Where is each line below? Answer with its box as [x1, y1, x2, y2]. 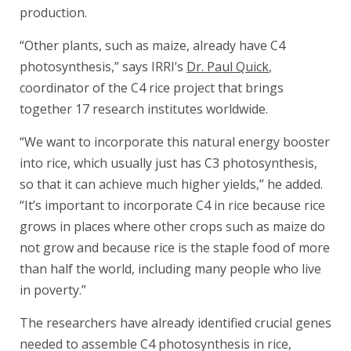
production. [20, 4, 87, 22]
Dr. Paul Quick [186, 58, 269, 76]
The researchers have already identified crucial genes [20, 314, 331, 332]
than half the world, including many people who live [20, 260, 321, 278]
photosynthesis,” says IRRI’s [20, 58, 186, 76]
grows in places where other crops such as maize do [20, 218, 325, 236]
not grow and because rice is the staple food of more [20, 239, 330, 257]
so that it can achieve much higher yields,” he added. [20, 175, 323, 194]
